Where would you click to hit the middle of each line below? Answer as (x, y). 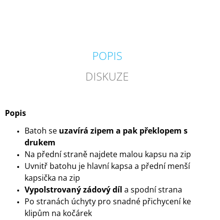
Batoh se (42, 131)
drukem (40, 143)
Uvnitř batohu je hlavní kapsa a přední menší (107, 166)
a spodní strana (152, 190)
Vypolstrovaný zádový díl (73, 190)
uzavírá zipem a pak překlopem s (123, 131)
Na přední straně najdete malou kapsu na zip (108, 154)
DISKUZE (107, 76)
